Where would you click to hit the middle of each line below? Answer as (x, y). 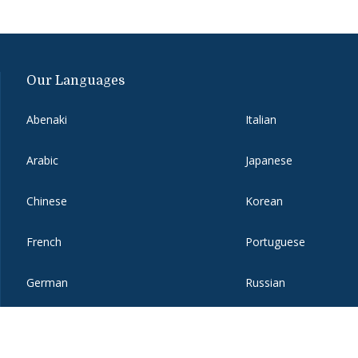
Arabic (42, 161)
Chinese (47, 201)
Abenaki (47, 120)
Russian (266, 283)
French (44, 242)
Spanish (266, 324)
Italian (261, 120)
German (47, 283)
